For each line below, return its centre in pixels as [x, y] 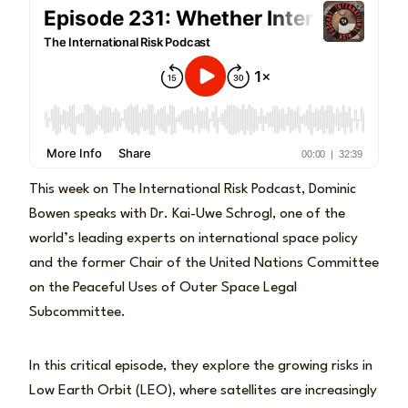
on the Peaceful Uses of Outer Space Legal [163, 287]
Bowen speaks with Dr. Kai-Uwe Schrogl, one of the [187, 214]
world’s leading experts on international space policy [194, 238]
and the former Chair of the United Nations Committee [204, 263]
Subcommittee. [77, 312]
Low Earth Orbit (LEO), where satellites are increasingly [203, 390]
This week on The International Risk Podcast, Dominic [193, 189]
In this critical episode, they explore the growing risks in [201, 366]
